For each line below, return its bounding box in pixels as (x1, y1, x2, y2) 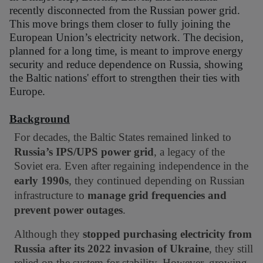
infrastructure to (14, 189, 87, 201)
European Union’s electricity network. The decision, (9, 31, 244, 43)
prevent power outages (14, 204, 123, 216)
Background (9, 113, 70, 125)
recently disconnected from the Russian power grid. (9, 4, 240, 16)
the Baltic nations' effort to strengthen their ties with (9, 72, 240, 84)
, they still (209, 242, 253, 255)
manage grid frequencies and (87, 189, 227, 201)
